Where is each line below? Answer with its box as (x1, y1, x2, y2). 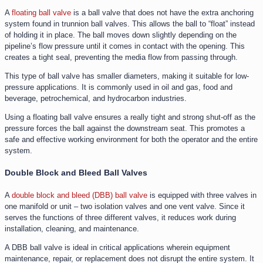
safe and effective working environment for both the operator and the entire (5, 135, 258, 144)
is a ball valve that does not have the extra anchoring (71, 8, 254, 18)
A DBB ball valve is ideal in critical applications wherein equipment (5, 242, 230, 252)
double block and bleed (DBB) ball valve (12, 190, 147, 200)
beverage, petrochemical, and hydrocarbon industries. (5, 94, 187, 103)
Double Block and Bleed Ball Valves (5, 167, 147, 177)
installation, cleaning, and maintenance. (5, 224, 139, 233)
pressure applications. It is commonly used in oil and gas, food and (5, 83, 232, 92)
